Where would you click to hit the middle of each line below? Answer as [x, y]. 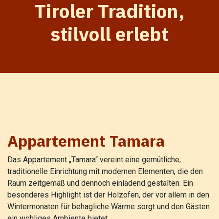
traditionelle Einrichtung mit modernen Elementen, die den [105, 172]
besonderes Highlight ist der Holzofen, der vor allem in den [108, 195]
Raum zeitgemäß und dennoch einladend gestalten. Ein [100, 183]
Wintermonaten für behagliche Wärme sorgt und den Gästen [109, 207]
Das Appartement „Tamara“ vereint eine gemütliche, [94, 160]
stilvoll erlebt [109, 34]
